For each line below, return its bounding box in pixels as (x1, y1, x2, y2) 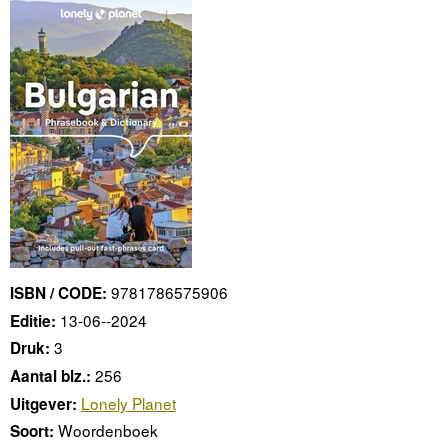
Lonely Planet (81, 391, 176, 414)
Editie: (10, 309, 56, 332)
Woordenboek (58, 419, 158, 442)
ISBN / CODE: (10, 281, 107, 304)
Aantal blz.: (10, 365, 91, 387)
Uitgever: (10, 392, 77, 415)
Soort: (10, 420, 54, 443)
